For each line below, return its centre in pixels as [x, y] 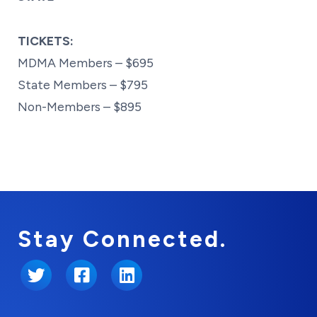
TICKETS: [46, 40]
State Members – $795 [83, 84]
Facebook [98, 276]
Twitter [47, 276]
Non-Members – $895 [81, 106]
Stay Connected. [122, 239]
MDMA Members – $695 [86, 62]
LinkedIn [139, 276]
